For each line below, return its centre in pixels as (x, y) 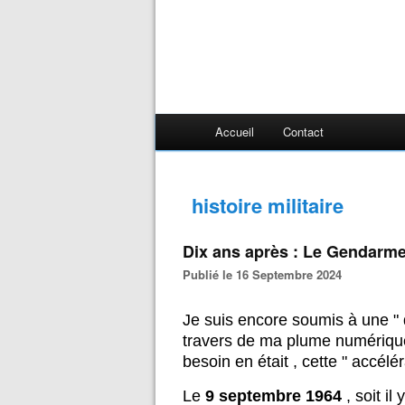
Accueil (235, 132)
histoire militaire (268, 205)
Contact (303, 132)
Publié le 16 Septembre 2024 (266, 274)
